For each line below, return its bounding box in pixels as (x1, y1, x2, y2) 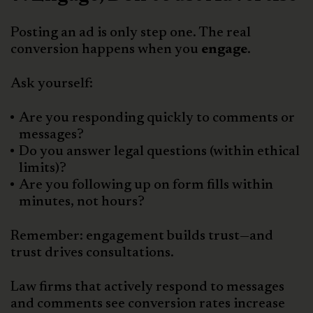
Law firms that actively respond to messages (10, 280, 284, 295)
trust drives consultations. (10, 246, 174, 261)
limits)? (19, 161, 66, 176)
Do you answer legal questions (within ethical (19, 145, 300, 159)
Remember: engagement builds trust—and (10, 229, 273, 244)
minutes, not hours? (19, 195, 145, 210)
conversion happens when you (10, 43, 201, 57)
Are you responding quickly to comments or (19, 111, 295, 126)
